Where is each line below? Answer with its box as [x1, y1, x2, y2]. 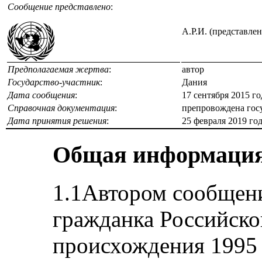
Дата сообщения [8, 90, 75, 100]
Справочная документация [8, 103, 115, 113]
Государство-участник [8, 77, 100, 87]
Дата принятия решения [8, 116, 106, 126]
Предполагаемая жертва [8, 64, 109, 74]
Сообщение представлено [8, 2, 111, 12]
